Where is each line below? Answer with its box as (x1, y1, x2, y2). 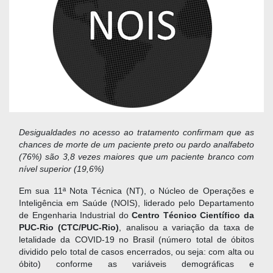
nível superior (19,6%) (19, 165, 104, 174)
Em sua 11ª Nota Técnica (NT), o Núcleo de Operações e (19, 186, 254, 196)
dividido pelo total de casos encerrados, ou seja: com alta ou (19, 247, 254, 257)
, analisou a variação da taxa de (119, 223, 255, 233)
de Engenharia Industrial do (19, 211, 132, 221)
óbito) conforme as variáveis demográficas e (19, 260, 254, 269)
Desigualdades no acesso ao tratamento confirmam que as (19, 128, 254, 138)
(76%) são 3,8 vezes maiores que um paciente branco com (19, 152, 254, 162)
